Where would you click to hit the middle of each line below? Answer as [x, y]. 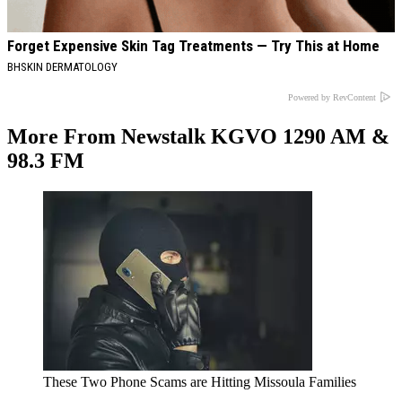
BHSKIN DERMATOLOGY [62, 67]
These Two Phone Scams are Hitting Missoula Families [200, 381]
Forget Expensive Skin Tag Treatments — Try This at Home [193, 46]
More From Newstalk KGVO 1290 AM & [198, 137]
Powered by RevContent [332, 97]
